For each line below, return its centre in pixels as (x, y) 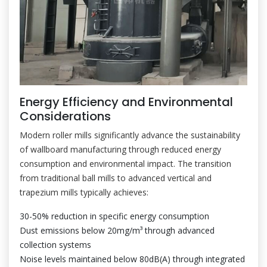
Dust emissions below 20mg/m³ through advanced (117, 230)
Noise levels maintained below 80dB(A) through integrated (132, 259)
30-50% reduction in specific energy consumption (114, 216)
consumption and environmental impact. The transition (125, 164)
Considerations (65, 116)
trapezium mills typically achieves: (84, 192)
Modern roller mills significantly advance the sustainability (130, 135)
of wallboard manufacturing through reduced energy (120, 149)
